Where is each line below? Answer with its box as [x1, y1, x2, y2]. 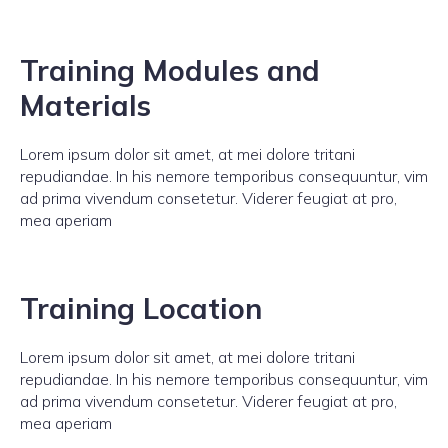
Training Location [20, 290, 262, 326]
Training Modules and [20, 52, 320, 88]
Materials [20, 87, 151, 123]
